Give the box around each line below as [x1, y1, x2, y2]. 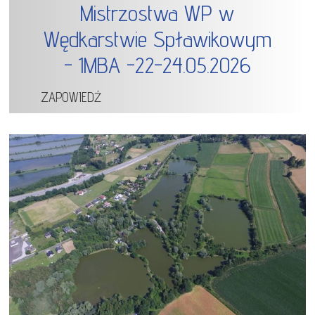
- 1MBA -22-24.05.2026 [63, 52, 251, 79]
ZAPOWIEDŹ [41, 89, 102, 105]
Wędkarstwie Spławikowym [43, 26, 271, 53]
